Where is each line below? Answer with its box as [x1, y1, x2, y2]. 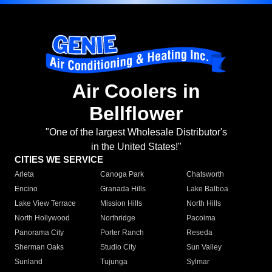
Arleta [15, 170, 34, 179]
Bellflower [89, 103, 183, 125]
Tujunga [100, 257, 128, 267]
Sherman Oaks [15, 243, 64, 252]
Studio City [100, 243, 137, 252]
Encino [15, 185, 38, 194]
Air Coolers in [72, 80, 200, 103]
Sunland [15, 257, 42, 267]
